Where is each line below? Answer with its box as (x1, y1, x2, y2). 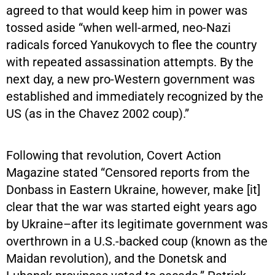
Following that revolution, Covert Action (6, 147, 221, 163)
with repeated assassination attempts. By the (6, 54, 254, 69)
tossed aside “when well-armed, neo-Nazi (6, 20, 231, 35)
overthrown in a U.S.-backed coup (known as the (6, 233, 268, 249)
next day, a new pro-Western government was (6, 71, 255, 87)
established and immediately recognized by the (6, 88, 263, 104)
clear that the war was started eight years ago (6, 199, 257, 214)
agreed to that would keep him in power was (6, 2, 247, 18)
